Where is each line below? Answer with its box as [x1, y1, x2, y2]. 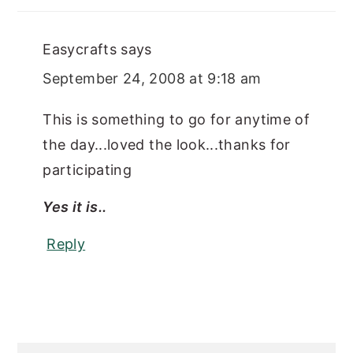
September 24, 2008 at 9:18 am [43, 69, 262, 87]
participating [43, 161, 132, 178]
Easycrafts [43, 40, 117, 58]
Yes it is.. [43, 198, 107, 215]
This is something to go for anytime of [43, 110, 310, 128]
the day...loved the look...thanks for [43, 136, 291, 153]
